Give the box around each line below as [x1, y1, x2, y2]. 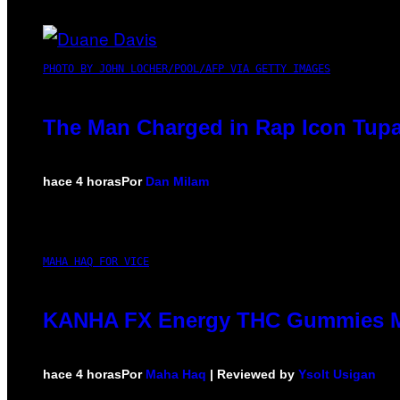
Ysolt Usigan [298, 366, 376, 381]
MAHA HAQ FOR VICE [43, 254, 149, 268]
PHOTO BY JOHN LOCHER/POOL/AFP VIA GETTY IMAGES [43, 62, 330, 75]
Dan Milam [146, 173, 209, 188]
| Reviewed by [206, 366, 298, 381]
